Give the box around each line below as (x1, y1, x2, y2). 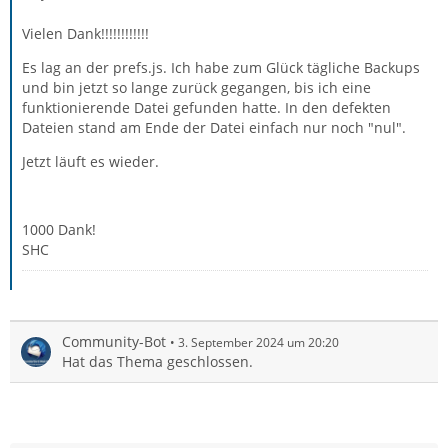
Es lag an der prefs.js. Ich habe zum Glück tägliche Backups (22, 58, 420, 77)
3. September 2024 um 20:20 (178, 334, 339, 351)
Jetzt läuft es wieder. (22, 152, 159, 171)
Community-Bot (62, 332, 166, 351)
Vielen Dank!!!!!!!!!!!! (22, 24, 149, 43)
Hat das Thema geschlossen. (62, 352, 253, 371)
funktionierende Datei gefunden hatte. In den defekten (22, 98, 391, 117)
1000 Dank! (22, 220, 96, 239)
